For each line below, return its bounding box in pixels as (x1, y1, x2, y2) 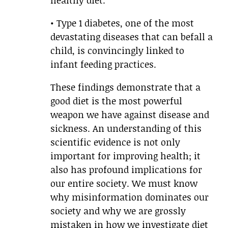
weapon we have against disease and (50, 108, 209, 122)
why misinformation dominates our (50, 190, 209, 204)
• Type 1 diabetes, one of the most (50, 16, 194, 30)
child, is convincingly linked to (50, 44, 184, 58)
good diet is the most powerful (50, 94, 182, 108)
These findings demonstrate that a (50, 80, 201, 94)
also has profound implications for (50, 163, 202, 177)
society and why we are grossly (50, 204, 186, 218)
